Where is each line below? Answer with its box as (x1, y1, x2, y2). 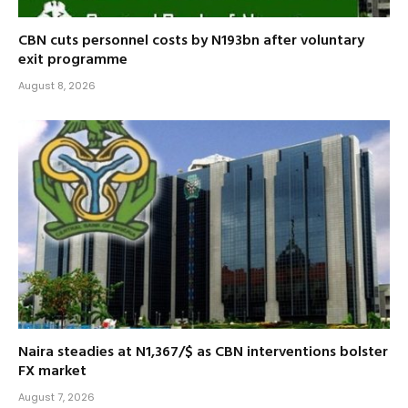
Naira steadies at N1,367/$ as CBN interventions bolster (18, 341, 388, 365)
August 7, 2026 (18, 390, 95, 405)
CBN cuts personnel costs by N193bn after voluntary (18, 28, 364, 53)
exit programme (18, 47, 127, 72)
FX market (18, 360, 87, 384)
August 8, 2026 (18, 77, 96, 93)
